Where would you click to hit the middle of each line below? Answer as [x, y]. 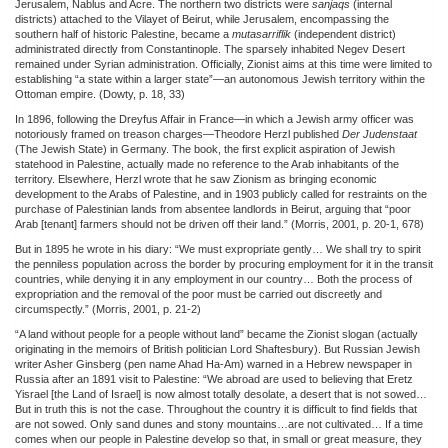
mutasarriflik [261, 33]
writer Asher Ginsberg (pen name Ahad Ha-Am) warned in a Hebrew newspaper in [213, 363]
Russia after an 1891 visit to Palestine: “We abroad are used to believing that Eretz [214, 378]
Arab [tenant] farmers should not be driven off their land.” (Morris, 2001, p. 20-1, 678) [219, 223]
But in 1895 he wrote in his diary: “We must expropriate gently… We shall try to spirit [218, 248]
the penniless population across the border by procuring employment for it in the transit [224, 263]
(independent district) [343, 33]
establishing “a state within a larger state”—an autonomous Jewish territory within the [220, 78]
